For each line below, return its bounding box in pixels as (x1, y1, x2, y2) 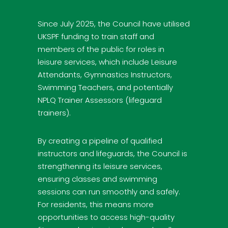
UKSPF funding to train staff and (38, 31, 154, 42)
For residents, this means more (38, 198, 154, 210)
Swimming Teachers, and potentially (38, 81, 173, 93)
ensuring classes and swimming (38, 173, 157, 184)
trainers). (38, 107, 71, 118)
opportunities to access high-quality (38, 211, 175, 222)
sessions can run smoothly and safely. (38, 186, 180, 197)
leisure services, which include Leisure (38, 56, 177, 67)
